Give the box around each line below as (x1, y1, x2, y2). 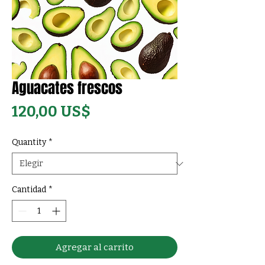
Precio (90, 102, 136, 120)
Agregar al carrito (56, 242, 134, 253)
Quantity (12, 137, 46, 147)
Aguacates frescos (12, 77, 122, 99)
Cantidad (12, 185, 46, 195)
